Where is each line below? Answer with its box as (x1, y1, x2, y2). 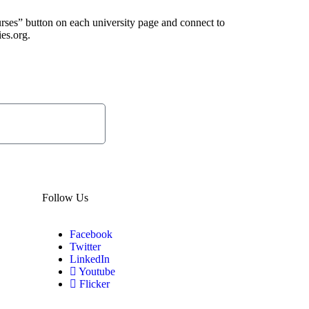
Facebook (70, 228, 112, 240)
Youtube (77, 265, 115, 277)
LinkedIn (70, 252, 110, 265)
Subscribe (143, 110, 193, 125)
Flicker (77, 277, 110, 290)
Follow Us (42, 191, 88, 203)
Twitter (70, 240, 101, 252)
